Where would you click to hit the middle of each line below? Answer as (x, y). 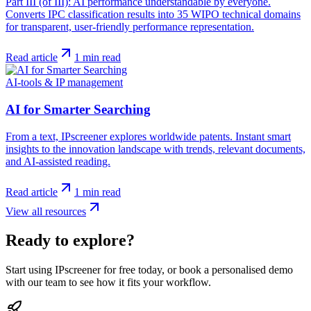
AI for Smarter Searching (78, 109)
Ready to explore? (70, 241)
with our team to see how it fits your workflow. (108, 283)
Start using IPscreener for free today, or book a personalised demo (149, 270)
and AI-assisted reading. (58, 161)
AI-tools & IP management (64, 83)
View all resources (46, 211)
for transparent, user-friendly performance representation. (130, 27)
